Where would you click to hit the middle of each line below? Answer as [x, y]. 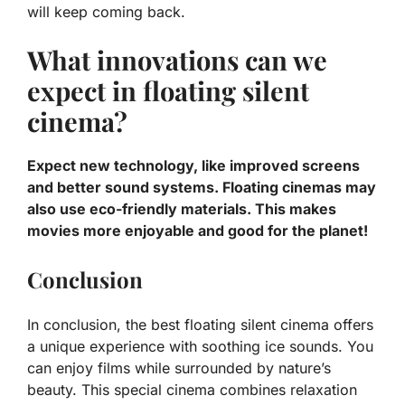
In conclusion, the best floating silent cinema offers [200, 324]
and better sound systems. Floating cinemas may [202, 187]
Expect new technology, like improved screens [193, 165]
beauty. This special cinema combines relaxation [192, 389]
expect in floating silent [168, 90]
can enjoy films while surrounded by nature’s [179, 367]
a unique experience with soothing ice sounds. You [200, 346]
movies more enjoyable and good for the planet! [198, 230]
